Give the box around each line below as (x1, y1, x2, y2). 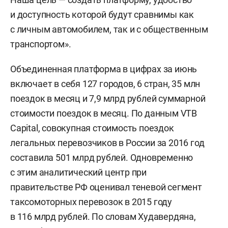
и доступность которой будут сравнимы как (10, 9, 194, 20)
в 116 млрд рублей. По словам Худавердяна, (10, 211, 196, 222)
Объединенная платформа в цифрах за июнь (10, 64, 197, 74)
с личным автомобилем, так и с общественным (10, 24, 208, 35)
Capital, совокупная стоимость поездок (10, 123, 174, 133)
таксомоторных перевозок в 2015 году (10, 196, 172, 207)
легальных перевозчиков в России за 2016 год (10, 137, 205, 148)
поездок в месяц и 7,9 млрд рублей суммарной (10, 93, 206, 104)
